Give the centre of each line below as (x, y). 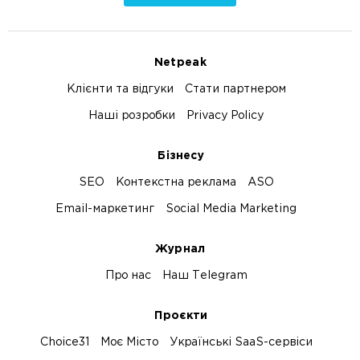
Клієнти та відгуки (120, 90)
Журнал (180, 250)
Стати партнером (235, 90)
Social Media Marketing (231, 209)
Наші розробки (132, 116)
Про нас (128, 276)
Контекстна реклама (176, 183)
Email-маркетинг (105, 209)
